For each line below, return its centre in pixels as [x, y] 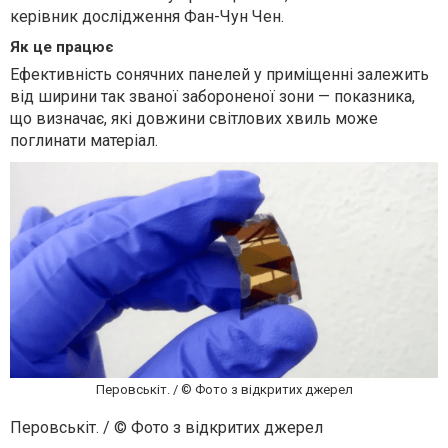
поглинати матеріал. [84, 141]
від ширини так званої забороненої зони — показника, [212, 97]
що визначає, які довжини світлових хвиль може [194, 119]
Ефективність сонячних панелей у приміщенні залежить [219, 75]
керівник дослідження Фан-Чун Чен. [147, 17]
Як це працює [62, 47]
